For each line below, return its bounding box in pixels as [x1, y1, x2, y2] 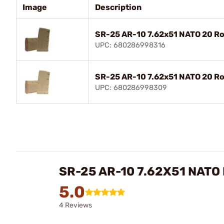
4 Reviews [59, 200, 92, 209]
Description [95, 2, 141, 12]
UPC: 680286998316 [95, 40, 165, 49]
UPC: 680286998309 [95, 83, 167, 92]
